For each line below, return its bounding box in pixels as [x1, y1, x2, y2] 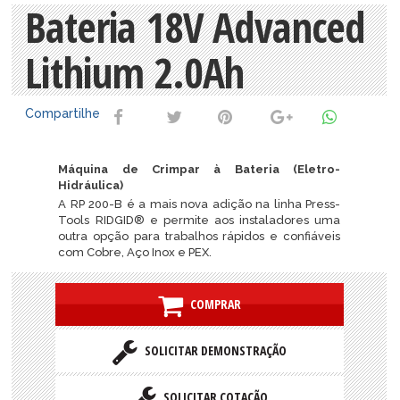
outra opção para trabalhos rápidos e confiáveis [58, 229, 340, 243]
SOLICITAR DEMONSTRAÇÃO [137, 341, 287, 359]
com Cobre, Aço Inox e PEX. [58, 245, 212, 259]
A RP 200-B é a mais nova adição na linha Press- [58, 196, 340, 211]
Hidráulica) [58, 178, 124, 192]
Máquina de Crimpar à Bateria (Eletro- [58, 162, 340, 176]
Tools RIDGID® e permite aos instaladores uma [58, 212, 340, 227]
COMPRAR [182, 295, 241, 312]
